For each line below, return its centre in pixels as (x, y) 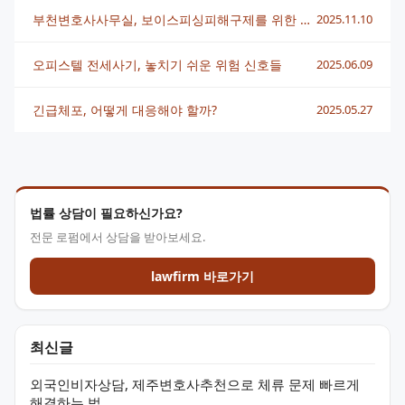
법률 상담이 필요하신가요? (106, 213)
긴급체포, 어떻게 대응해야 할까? (125, 110)
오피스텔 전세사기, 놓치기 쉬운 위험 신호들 (157, 65)
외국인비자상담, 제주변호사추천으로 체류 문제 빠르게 (195, 385)
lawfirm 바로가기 (202, 277)
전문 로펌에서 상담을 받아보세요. (118, 237)
